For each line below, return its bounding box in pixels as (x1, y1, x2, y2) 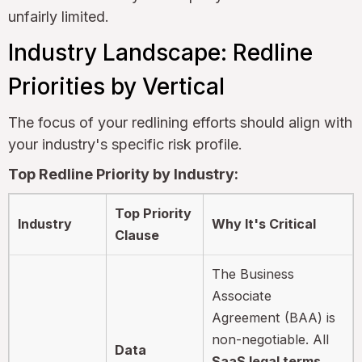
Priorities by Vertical (8, 72, 225, 100)
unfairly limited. (8, 7, 109, 25)
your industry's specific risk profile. (8, 135, 242, 153)
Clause (115, 226, 160, 243)
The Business (212, 265, 295, 282)
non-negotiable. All (212, 330, 330, 347)
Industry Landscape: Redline (8, 38, 313, 66)
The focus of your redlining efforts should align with (8, 113, 352, 131)
